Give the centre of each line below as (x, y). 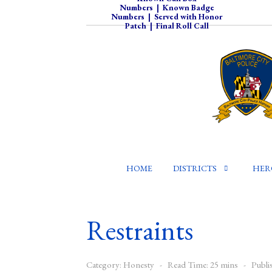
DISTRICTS (195, 168)
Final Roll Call (182, 25)
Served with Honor (188, 16)
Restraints (140, 230)
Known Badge (188, 7)
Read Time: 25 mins (203, 264)
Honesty (139, 264)
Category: (105, 264)
